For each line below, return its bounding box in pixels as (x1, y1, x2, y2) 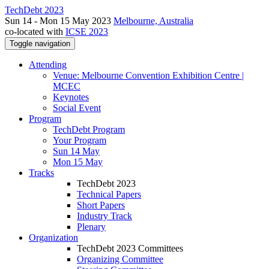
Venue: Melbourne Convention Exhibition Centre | (53, 70, 244, 80)
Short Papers (77, 200, 125, 210)
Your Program (53, 135, 106, 145)
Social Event (53, 103, 101, 113)
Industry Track (77, 211, 132, 221)
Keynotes (53, 92, 89, 102)
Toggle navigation (10, 39, 70, 48)
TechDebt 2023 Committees (77, 243, 183, 253)
